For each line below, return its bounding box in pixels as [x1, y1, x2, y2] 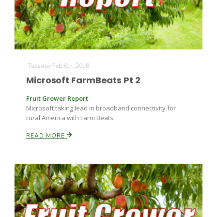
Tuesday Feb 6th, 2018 [28, 62, 89, 70]
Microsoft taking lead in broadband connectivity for [26, 104, 176, 112]
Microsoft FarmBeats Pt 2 [26, 74, 140, 86]
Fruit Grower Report [26, 94, 88, 103]
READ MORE [26, 132, 67, 139]
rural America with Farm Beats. [26, 113, 115, 122]
